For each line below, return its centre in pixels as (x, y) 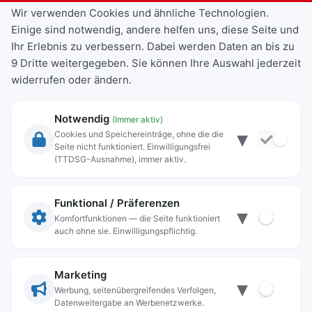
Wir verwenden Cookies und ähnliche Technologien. (140, 13)
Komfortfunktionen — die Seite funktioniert (137, 218)
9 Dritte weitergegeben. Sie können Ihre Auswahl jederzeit (156, 63)
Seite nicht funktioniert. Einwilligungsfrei (132, 147)
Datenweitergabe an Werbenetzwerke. (129, 303)
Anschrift (38, 214)
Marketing (80, 275)
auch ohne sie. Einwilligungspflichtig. (126, 231)
